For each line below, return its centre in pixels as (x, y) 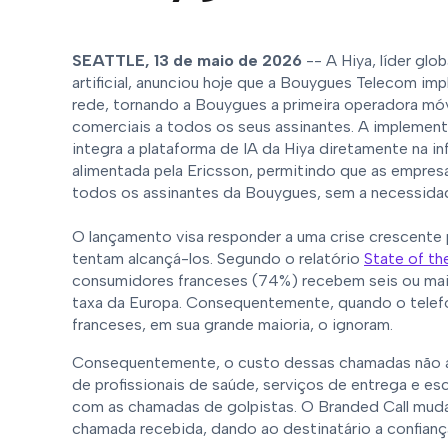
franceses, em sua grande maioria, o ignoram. (234, 324)
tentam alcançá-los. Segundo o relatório (218, 258)
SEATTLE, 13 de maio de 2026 (187, 60)
